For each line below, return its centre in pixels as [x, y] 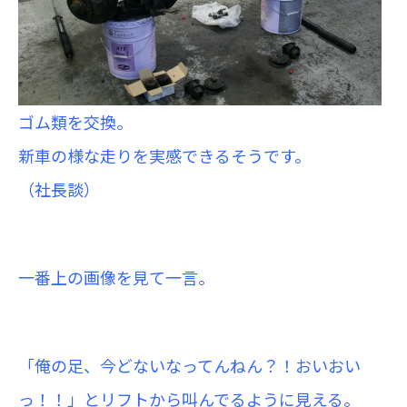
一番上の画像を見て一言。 [116, 277]
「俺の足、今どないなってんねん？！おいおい [189, 365]
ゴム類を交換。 [75, 122]
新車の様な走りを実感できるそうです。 [164, 155]
